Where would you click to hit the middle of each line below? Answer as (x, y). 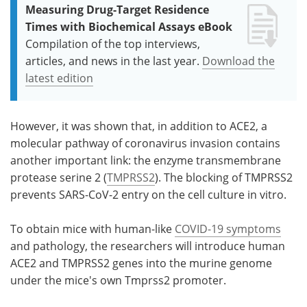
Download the (238, 61)
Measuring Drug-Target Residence (117, 9)
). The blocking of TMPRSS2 (224, 177)
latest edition (59, 78)
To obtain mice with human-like (93, 229)
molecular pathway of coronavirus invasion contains (145, 143)
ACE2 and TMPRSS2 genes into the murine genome (141, 263)
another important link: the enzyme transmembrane (146, 160)
